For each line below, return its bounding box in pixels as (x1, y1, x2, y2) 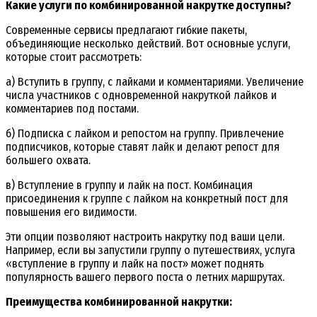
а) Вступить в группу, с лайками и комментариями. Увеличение (6, 74, 304, 88)
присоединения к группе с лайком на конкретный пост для (6, 191, 288, 205)
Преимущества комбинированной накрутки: (6, 294, 232, 309)
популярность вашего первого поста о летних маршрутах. (6, 270, 284, 284)
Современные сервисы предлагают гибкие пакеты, (6, 23, 247, 37)
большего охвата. (6, 153, 91, 167)
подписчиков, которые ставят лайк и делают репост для (6, 139, 279, 154)
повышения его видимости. (6, 204, 137, 219)
